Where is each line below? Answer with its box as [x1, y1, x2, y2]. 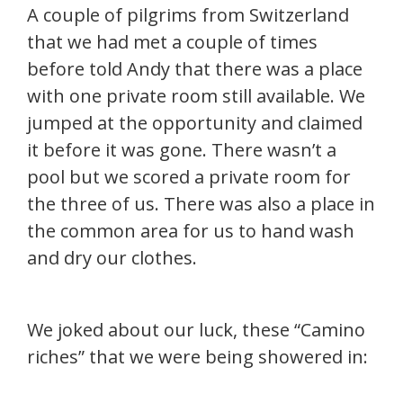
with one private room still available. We [27, 84, 365, 108]
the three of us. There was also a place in [27, 192, 375, 216]
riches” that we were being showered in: [27, 345, 368, 369]
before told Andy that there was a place [27, 57, 363, 81]
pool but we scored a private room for [27, 165, 351, 189]
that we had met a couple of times [27, 30, 318, 54]
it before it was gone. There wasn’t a [27, 138, 336, 162]
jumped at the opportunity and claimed [27, 111, 363, 135]
